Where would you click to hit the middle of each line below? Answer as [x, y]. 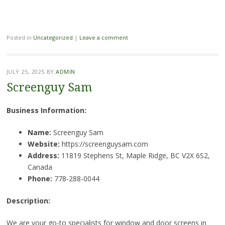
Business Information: [46, 110]
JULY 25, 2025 [25, 71]
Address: [43, 155]
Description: [28, 200]
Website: [43, 144]
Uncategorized [53, 37]
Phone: [40, 178]
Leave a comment [103, 37]
